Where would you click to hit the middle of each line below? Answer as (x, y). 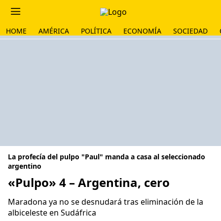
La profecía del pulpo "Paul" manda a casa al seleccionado (107, 157)
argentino (25, 166)
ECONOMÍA (142, 31)
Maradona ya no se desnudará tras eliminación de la (106, 202)
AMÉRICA (54, 31)
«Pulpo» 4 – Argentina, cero (89, 182)
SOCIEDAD (190, 31)
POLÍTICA (96, 31)
